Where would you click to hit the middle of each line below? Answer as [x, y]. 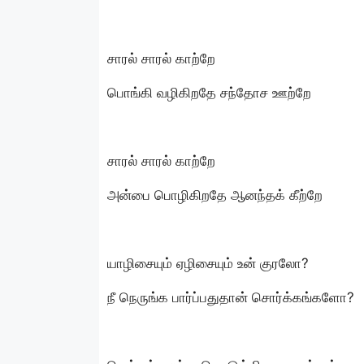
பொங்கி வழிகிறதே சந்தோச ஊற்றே [209, 92]
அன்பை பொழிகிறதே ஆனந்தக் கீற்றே [215, 195]
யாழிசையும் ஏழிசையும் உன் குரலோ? [208, 263]
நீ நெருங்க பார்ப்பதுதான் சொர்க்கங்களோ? [231, 297]
